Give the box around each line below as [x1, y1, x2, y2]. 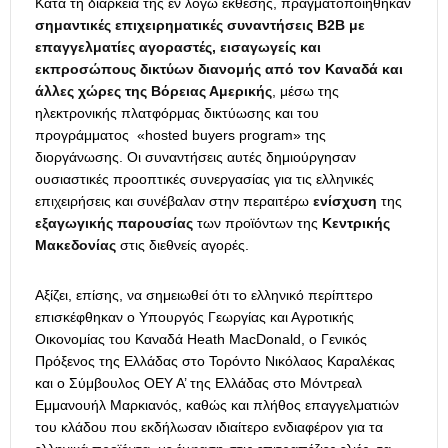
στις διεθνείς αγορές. [116, 237, 249, 254]
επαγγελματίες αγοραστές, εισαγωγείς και [35, 39, 321, 56]
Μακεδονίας [35, 237, 116, 254]
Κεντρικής [322, 215, 390, 232]
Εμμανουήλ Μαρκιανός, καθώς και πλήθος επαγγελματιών [35, 397, 399, 414]
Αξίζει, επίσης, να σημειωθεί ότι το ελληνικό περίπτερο [35, 287, 373, 304]
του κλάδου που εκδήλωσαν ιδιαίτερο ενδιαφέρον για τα [35, 419, 383, 436]
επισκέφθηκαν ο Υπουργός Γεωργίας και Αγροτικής [35, 309, 354, 326]
